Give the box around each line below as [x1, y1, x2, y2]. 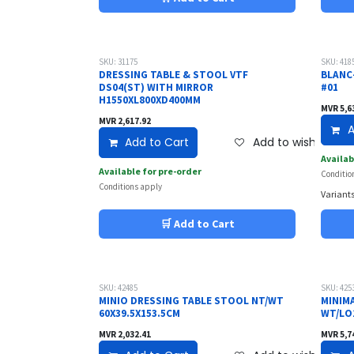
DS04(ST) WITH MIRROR [99, 80, 213, 94]
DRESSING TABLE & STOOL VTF [99, 67, 248, 81]
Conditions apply [99, 180, 162, 192]
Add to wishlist [252, 134, 331, 150]
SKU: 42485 [99, 281, 137, 293]
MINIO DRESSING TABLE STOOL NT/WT [99, 293, 284, 307]
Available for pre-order [99, 164, 201, 177]
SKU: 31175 [99, 55, 137, 67]
